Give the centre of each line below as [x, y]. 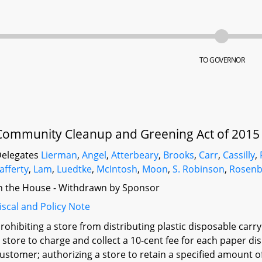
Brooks [179, 155]
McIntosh [117, 169]
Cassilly [239, 155]
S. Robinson [199, 169]
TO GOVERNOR [222, 60]
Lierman [59, 155]
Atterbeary [135, 155]
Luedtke [75, 169]
